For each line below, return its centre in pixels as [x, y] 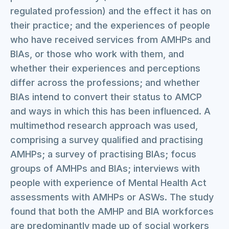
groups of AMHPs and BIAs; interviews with [105, 168]
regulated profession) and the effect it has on [111, 11]
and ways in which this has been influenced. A [110, 111]
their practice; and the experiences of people [110, 25]
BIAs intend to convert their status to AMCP [106, 97]
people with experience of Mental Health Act [108, 183]
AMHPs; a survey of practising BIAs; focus [103, 154]
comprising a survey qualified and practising [107, 140]
